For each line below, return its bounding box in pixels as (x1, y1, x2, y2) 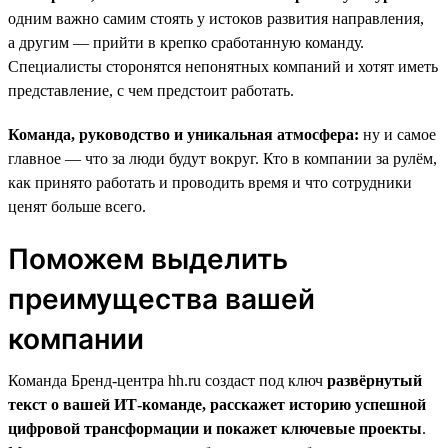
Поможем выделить (8, 241, 288, 276)
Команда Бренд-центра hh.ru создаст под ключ (8, 371, 327, 389)
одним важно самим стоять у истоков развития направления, (8, 9, 424, 27)
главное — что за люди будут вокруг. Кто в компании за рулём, (8, 149, 437, 167)
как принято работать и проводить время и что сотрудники (8, 173, 412, 191)
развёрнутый (327, 371, 422, 389)
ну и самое (359, 125, 436, 143)
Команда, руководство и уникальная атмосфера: (8, 125, 359, 143)
